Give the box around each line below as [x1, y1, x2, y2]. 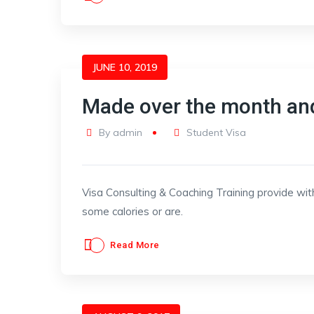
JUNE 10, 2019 [93, 61, 157, 74]
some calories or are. [82, 205, 183, 218]
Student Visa [186, 126, 247, 139]
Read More [110, 240, 160, 250]
